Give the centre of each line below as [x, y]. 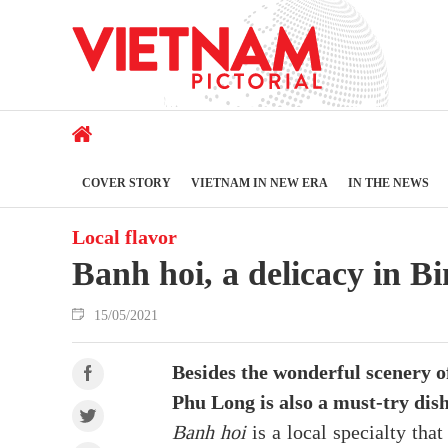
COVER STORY [126, 182]
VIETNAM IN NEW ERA [259, 182]
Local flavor [124, 237]
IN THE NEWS [388, 182]
